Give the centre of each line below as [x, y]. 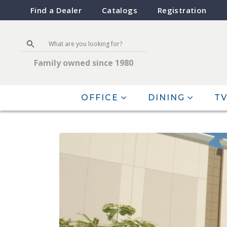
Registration [182, 10]
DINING [166, 97]
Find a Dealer [56, 10]
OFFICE [100, 97]
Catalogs [119, 10]
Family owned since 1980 [84, 63]
